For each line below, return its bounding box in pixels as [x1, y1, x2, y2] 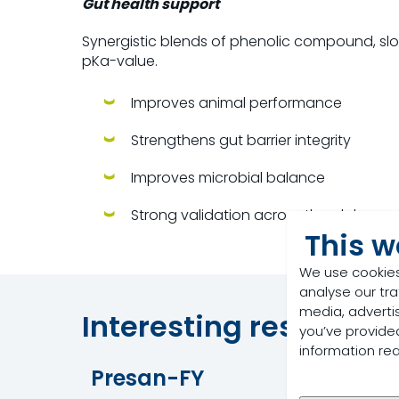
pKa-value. [82, 51, 158, 71]
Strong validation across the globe [131, 205, 372, 225]
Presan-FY [91, 363, 209, 393]
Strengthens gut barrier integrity [131, 130, 351, 151]
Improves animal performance [131, 93, 342, 113]
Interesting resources [82, 306, 394, 346]
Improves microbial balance [131, 167, 325, 188]
